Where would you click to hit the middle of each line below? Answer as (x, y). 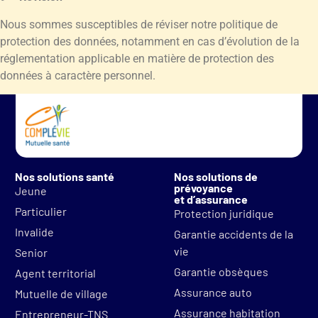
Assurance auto (213, 292)
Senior (32, 253)
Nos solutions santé (65, 177)
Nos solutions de (216, 177)
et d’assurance (211, 199)
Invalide (35, 232)
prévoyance (204, 188)
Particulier (41, 212)
